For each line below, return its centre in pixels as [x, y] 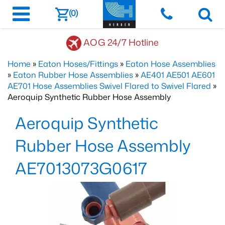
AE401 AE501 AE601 [178, 75]
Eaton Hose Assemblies [171, 64]
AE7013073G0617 [81, 168]
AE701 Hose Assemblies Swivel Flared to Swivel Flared [109, 86]
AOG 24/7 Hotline [121, 42]
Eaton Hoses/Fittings [78, 64]
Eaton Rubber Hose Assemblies [73, 75]
